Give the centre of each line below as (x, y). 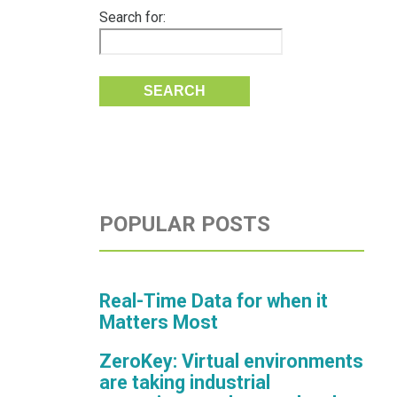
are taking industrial (185, 382)
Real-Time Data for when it (214, 300)
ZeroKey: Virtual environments (231, 361)
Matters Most (159, 322)
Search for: (132, 17)
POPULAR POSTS (185, 224)
